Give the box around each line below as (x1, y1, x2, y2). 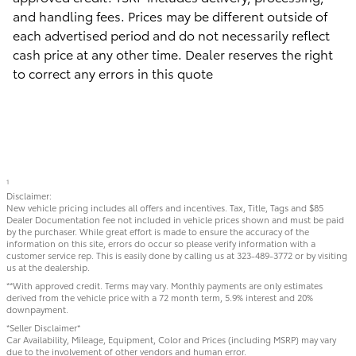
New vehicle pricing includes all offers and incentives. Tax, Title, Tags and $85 (6, 201, 323, 215)
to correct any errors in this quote (13, 64, 213, 83)
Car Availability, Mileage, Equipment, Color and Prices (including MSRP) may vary (6, 333, 336, 346)
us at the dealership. (6, 261, 90, 274)
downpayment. (6, 303, 68, 316)
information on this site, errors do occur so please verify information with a (6, 237, 315, 250)
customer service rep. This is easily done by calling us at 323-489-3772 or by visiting (6, 249, 347, 262)
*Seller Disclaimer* (6, 321, 80, 335)
